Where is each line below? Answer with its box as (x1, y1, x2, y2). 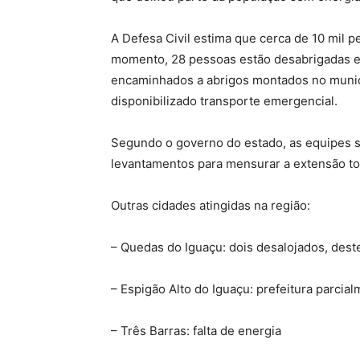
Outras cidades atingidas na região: (111, 198, 310, 214)
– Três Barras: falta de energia (111, 323, 281, 339)
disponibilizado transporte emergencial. (111, 93, 337, 109)
